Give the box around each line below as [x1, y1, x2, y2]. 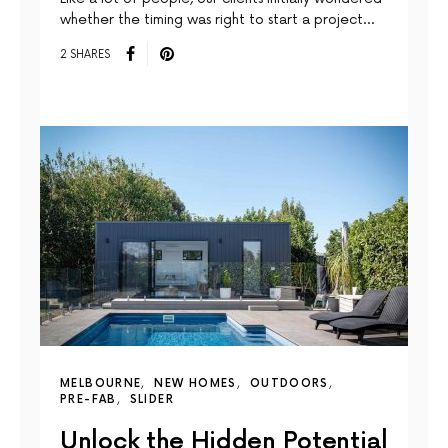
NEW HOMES [154, 377, 237, 391]
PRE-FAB [60, 393, 117, 407]
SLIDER [129, 393, 174, 407]
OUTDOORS [249, 377, 329, 391]
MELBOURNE [60, 377, 142, 391]
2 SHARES [60, 47, 110, 61]
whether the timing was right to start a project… [60, 11, 374, 29]
